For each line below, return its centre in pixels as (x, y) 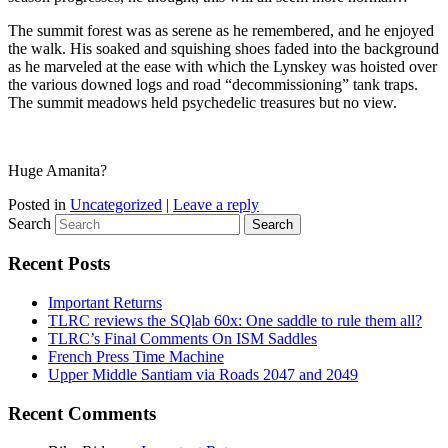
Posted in (37, 204)
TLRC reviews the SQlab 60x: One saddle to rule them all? (235, 320)
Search (29, 223)
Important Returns (105, 302)
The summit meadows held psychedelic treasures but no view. (202, 102)
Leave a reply (216, 204)
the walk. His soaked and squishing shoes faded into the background (223, 48)
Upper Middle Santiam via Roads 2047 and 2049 (203, 374)
